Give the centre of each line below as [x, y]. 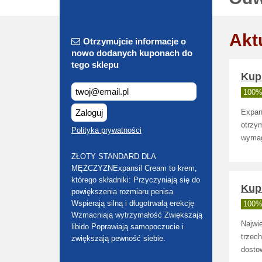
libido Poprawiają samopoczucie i [127, 227]
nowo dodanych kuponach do [132, 53]
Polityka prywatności [106, 130]
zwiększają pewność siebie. [118, 238]
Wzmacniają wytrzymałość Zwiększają [137, 215]
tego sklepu [95, 65]
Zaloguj [89, 113]
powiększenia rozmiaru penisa [122, 192]
